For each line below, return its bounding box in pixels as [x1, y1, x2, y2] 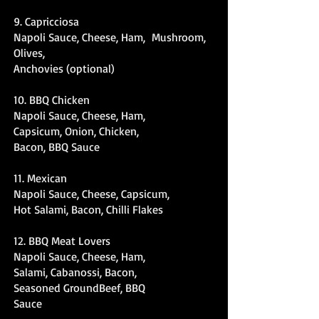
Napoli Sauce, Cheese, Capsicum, [14, 187, 173, 201]
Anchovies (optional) [14, 61, 115, 75]
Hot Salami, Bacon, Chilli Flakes [14, 202, 163, 216]
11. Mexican [14, 171, 67, 185]
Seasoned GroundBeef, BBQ [14, 281, 145, 295]
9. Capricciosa [14, 14, 79, 28]
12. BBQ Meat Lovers [14, 234, 110, 248]
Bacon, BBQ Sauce [14, 140, 100, 154]
